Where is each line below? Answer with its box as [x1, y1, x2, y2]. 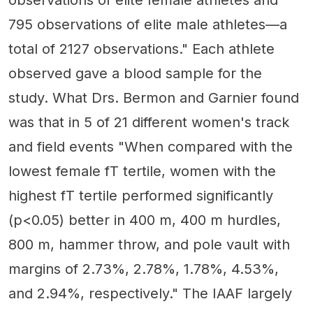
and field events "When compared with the [8, 138, 293, 155]
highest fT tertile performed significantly [8, 187, 273, 204]
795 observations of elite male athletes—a [8, 16, 287, 33]
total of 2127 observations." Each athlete [8, 41, 275, 57]
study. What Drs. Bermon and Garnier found [8, 89, 299, 106]
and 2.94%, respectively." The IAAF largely [8, 285, 292, 302]
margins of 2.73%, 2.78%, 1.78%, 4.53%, [8, 261, 279, 277]
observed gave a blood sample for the [8, 65, 262, 82]
